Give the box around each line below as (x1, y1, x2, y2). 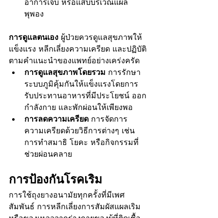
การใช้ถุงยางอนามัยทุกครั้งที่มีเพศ (9, 189, 125, 200)
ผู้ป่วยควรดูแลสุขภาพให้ (58, 32, 142, 42)
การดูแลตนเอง (9, 32, 58, 42)
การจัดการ (89, 113, 127, 124)
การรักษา (106, 67, 141, 77)
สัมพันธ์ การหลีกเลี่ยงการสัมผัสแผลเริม (9, 201, 141, 212)
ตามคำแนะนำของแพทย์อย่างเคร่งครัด (9, 55, 140, 66)
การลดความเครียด (24, 113, 89, 124)
